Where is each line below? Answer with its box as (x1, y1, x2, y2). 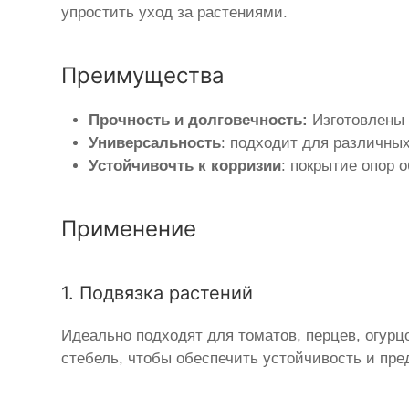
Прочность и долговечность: (89, 111, 309, 130)
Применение (61, 215, 197, 243)
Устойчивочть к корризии (89, 157, 282, 175)
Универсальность (89, 134, 222, 152)
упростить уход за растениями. (61, 4, 288, 22)
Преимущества (61, 62, 225, 89)
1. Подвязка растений (61, 282, 254, 305)
